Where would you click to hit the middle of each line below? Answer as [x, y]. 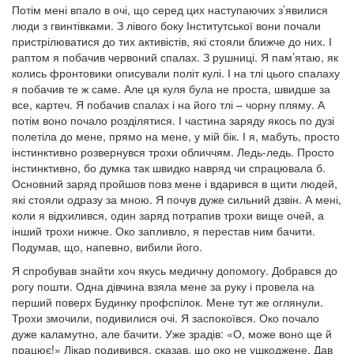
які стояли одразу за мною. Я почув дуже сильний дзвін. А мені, [177, 199]
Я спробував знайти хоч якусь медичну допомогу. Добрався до [175, 270]
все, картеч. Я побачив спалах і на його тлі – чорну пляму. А [168, 104]
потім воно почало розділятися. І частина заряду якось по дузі [173, 120]
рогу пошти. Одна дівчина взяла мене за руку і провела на [163, 286]
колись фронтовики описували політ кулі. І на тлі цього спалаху [176, 73]
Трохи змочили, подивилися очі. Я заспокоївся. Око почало [166, 318]
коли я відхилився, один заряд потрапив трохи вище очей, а [168, 215]
